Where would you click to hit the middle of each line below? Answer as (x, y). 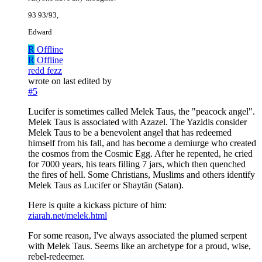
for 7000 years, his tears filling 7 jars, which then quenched (137, 164)
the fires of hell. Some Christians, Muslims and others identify (142, 175)
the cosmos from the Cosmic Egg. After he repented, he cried (140, 154)
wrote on (46, 81)
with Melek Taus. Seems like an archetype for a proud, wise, (139, 246)
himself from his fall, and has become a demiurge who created (142, 143)
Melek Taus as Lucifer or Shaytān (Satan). (106, 185)
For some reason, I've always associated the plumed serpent (137, 236)
